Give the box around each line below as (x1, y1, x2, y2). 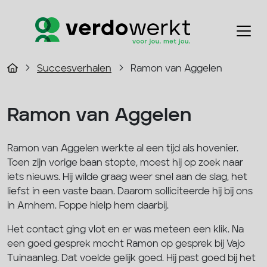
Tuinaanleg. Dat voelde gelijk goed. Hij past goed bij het (7, 253, 256, 263)
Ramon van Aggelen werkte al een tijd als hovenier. (7, 144, 238, 154)
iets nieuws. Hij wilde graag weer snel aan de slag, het (7, 172, 247, 182)
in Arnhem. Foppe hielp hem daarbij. (7, 201, 169, 211)
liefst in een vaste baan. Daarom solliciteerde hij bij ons (7, 187, 253, 197)
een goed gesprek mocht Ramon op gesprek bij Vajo (7, 239, 245, 249)
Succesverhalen (37, 64, 111, 74)
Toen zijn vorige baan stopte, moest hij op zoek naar (7, 158, 243, 168)
